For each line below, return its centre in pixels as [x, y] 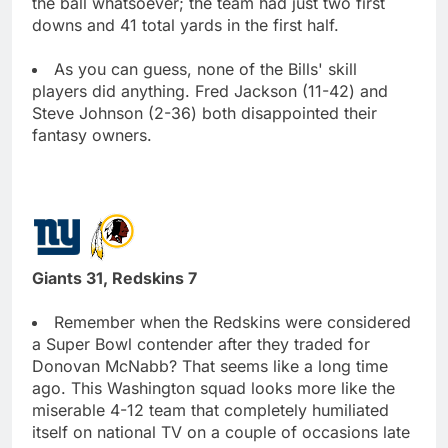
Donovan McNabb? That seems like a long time [210, 365]
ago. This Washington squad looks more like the [213, 387]
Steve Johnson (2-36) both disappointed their [204, 112]
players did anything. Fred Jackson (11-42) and [210, 90]
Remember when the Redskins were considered [232, 321]
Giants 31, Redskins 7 [114, 277]
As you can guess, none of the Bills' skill [205, 68]
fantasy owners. [92, 134]
